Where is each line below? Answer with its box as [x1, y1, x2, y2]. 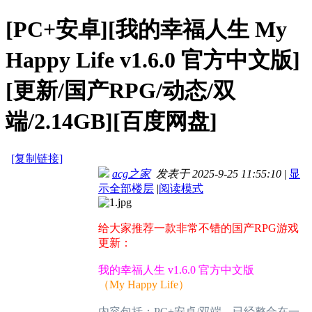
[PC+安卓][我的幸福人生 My [6, 16, 287, 42]
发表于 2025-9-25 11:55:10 [150, 168, 281, 180]
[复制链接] [11, 153, 63, 165]
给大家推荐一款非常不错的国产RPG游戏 [98, 222, 299, 235]
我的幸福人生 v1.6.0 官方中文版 [98, 264, 254, 276]
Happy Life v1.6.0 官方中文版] [6, 47, 300, 72]
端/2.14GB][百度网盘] [6, 108, 217, 134]
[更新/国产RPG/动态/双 [6, 77, 235, 103]
